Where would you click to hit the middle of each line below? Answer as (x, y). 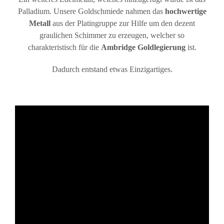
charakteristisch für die (64, 47)
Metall (40, 23)
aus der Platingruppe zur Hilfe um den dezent (123, 23)
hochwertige (185, 11)
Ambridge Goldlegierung (143, 47)
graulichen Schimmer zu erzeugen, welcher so (112, 35)
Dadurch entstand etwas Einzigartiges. (112, 69)
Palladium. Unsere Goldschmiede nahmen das (91, 11)
